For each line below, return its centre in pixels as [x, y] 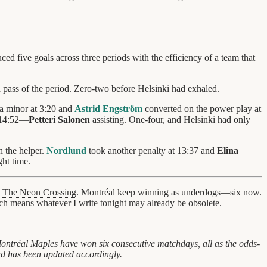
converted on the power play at [202, 108]
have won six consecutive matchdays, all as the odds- [159, 243]
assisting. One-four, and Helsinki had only [170, 119]
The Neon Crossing [39, 192]
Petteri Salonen [59, 119]
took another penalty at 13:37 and [152, 150]
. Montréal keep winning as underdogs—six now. [169, 192]
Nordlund [66, 150]
